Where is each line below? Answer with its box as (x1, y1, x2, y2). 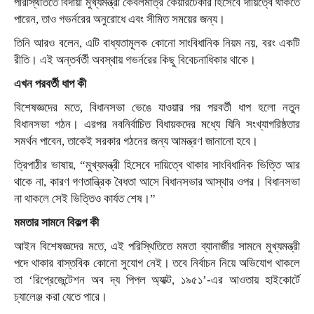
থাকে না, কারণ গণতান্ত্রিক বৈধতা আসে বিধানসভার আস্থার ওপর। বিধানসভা (14, 175, 300, 189)
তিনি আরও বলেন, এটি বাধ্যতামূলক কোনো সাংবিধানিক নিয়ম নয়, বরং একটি (14, 36, 300, 50)
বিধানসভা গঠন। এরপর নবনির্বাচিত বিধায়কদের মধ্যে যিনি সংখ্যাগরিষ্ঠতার (14, 117, 300, 131)
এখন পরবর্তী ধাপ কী (14, 76, 86, 90)
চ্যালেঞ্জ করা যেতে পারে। (14, 289, 107, 303)
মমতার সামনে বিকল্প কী (14, 215, 99, 229)
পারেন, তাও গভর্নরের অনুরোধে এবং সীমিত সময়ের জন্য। (14, 12, 225, 26)
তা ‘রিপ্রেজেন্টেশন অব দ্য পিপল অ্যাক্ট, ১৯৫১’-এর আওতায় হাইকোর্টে (14, 273, 300, 287)
